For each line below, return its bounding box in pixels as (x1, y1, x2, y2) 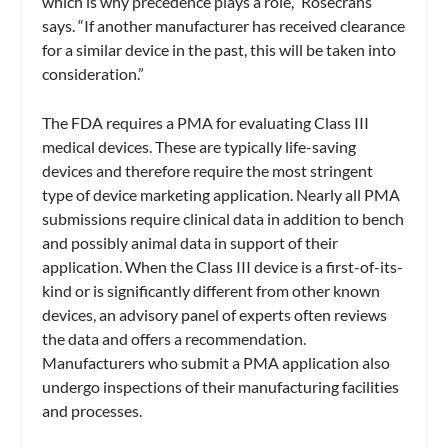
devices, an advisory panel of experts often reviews (42, 305, 388, 325)
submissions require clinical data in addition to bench (42, 209, 405, 229)
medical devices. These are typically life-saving (42, 137, 357, 157)
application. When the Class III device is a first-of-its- (42, 257, 404, 277)
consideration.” (42, 63, 145, 83)
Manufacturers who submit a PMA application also (42, 353, 391, 373)
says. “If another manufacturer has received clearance (42, 15, 406, 35)
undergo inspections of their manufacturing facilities (42, 377, 400, 397)
